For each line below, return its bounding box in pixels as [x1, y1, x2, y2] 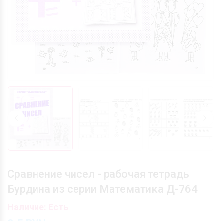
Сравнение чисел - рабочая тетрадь [7, 167, 189, 180]
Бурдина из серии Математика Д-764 [7, 183, 198, 195]
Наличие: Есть [7, 201, 68, 212]
